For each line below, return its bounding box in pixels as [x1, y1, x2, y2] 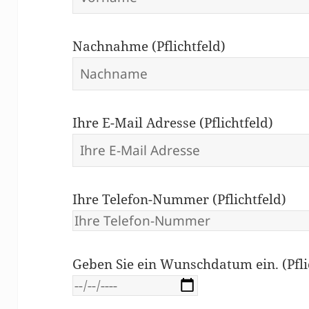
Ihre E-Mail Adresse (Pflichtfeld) [72, 113, 274, 132]
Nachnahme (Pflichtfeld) [72, 37, 226, 55]
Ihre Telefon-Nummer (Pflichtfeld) [72, 190, 287, 208]
